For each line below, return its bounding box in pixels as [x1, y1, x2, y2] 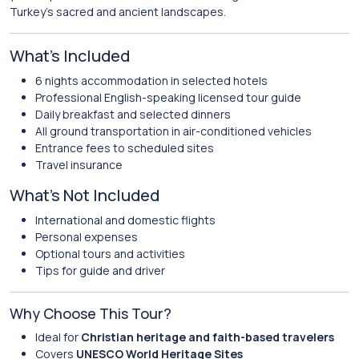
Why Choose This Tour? [10, 304, 171, 323]
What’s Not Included [10, 184, 159, 206]
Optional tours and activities [35, 246, 185, 261]
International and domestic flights [35, 212, 216, 228]
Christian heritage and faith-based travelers [81, 329, 334, 345]
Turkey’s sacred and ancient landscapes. [10, 4, 226, 19]
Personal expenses [35, 229, 138, 244]
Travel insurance [35, 157, 123, 172]
